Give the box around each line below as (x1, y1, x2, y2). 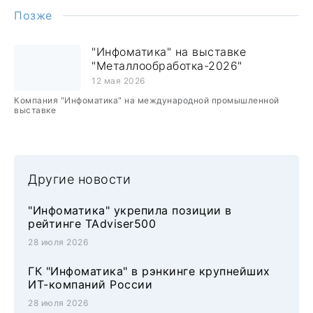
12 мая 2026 (92, 75, 145, 86)
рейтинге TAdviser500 (28, 217, 156, 231)
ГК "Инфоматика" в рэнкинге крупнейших (28, 264, 270, 278)
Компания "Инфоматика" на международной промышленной (14, 95, 279, 105)
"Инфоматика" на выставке (92, 45, 246, 59)
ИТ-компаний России (28, 277, 152, 291)
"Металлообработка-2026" (92, 59, 242, 73)
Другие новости (28, 172, 131, 187)
